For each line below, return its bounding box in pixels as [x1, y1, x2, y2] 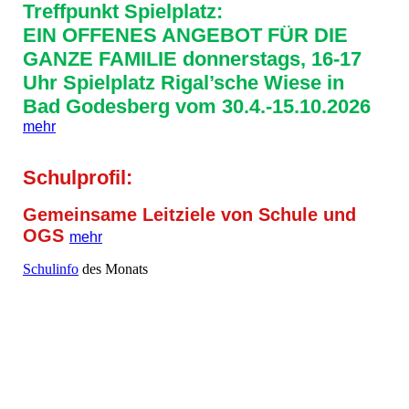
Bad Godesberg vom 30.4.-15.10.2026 [23, 95, 371, 119]
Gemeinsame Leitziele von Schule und [23, 204, 356, 225]
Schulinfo [23, 261, 79, 278]
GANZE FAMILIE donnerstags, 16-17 [23, 47, 362, 71]
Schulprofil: [23, 166, 132, 190]
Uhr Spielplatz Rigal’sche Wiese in [23, 71, 344, 95]
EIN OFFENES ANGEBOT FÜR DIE [23, 24, 348, 47]
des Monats [79, 261, 148, 278]
